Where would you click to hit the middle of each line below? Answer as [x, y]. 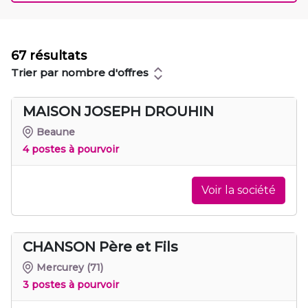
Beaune [56, 132]
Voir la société [239, 190]
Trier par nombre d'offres [81, 72]
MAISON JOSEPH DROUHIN [118, 111]
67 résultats [49, 55]
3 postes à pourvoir [71, 284]
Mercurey [60, 267]
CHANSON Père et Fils [100, 246]
